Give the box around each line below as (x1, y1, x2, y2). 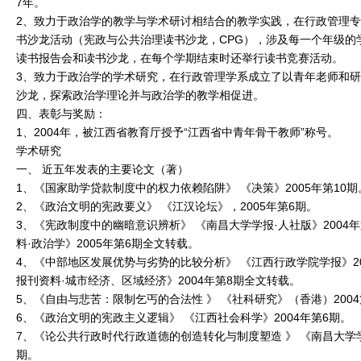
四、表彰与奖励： (16, 107, 106, 120)
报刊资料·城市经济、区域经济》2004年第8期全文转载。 (16, 274, 301, 287)
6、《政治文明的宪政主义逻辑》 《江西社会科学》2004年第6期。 (16, 311, 351, 324)
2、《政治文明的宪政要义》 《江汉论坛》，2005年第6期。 (16, 200, 317, 213)
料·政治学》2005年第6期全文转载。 (16, 237, 199, 250)
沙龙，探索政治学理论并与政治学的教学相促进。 (16, 89, 264, 102)
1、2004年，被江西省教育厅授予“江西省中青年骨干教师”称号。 (16, 126, 338, 139)
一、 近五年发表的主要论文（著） (16, 163, 189, 176)
